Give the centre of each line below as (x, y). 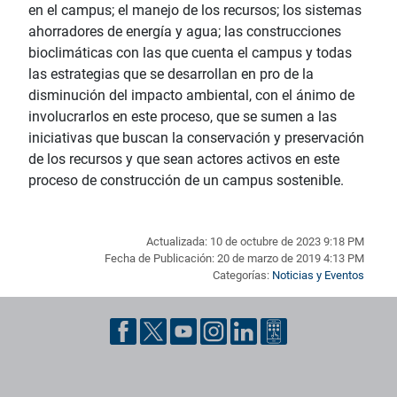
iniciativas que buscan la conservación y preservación (196, 138)
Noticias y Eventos (318, 276)
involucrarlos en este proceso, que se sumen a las (183, 117)
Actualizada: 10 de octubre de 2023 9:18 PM (255, 242)
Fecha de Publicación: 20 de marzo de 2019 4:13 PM (234, 259)
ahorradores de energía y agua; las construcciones (185, 32)
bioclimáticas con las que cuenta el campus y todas (190, 53)
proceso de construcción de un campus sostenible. (186, 181)
